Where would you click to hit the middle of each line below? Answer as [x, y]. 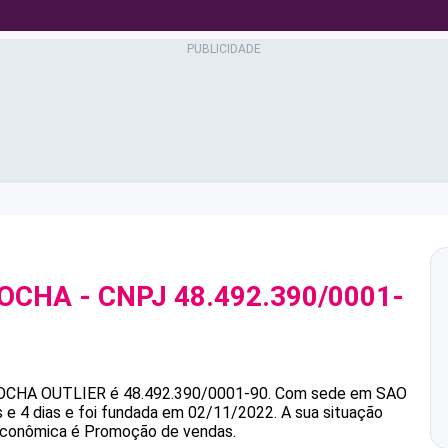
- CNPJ [123, 296]
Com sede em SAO [341, 393]
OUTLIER [73, 393]
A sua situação [330, 412]
